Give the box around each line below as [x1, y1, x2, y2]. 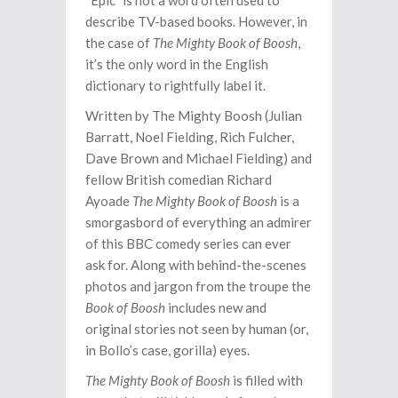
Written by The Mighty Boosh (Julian [85, 107, 302, 123]
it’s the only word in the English [85, 56, 268, 72]
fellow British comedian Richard [85, 171, 272, 187]
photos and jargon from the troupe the [85, 278, 311, 294]
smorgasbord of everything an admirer [85, 214, 312, 230]
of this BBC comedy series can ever [85, 235, 291, 251]
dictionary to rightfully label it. [85, 77, 266, 93]
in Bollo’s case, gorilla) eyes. [85, 342, 250, 358]
